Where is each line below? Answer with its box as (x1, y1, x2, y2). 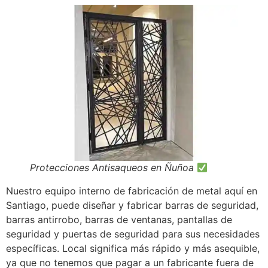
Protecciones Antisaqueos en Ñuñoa (30, 162, 197, 174)
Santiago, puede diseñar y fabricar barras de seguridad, (6, 199, 258, 212)
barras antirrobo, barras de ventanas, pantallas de (6, 214, 232, 226)
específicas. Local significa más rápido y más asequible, (6, 242, 260, 255)
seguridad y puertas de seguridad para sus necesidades (6, 228, 260, 240)
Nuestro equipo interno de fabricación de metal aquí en (6, 185, 257, 197)
